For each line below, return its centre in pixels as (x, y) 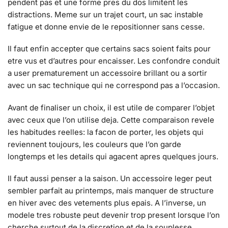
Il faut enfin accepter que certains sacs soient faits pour (109, 49)
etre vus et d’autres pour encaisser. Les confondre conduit (114, 61)
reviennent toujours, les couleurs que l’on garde (94, 144)
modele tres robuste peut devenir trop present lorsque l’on (114, 215)
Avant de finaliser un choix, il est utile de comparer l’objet (111, 107)
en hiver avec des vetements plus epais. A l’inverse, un (107, 203)
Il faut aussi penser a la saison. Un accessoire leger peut (110, 179)
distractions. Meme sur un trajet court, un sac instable (105, 14)
